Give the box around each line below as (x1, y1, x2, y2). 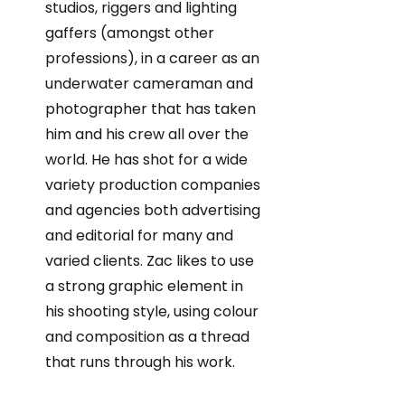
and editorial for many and (45, 225, 233, 247)
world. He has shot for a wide (45, 149, 248, 171)
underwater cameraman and (45, 73, 253, 95)
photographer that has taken (45, 99, 256, 120)
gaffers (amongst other (45, 23, 214, 44)
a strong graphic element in (45, 276, 243, 297)
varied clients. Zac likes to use (45, 250, 254, 272)
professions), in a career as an (45, 48, 259, 70)
